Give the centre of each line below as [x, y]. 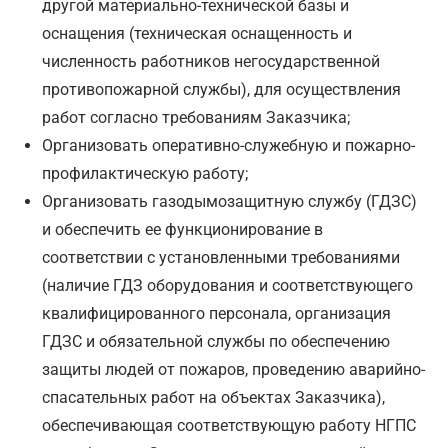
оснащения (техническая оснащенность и [197, 34]
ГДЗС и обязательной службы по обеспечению [216, 342]
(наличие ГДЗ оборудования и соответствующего [228, 286]
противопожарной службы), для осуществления [222, 90]
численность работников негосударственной [211, 62]
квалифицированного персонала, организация [217, 314]
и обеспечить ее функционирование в [183, 230]
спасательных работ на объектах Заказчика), [214, 398]
